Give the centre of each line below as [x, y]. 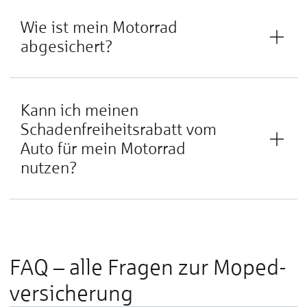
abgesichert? [67, 46]
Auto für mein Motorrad [103, 148]
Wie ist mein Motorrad [99, 27]
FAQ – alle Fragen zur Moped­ [148, 267]
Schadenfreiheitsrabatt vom [119, 129]
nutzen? [49, 168]
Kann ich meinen [79, 110]
